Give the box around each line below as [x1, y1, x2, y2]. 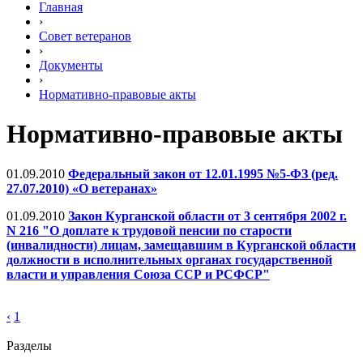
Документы [39, 58, 103, 72]
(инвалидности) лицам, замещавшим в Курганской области [6, 237, 356, 252]
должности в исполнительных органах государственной [6, 252, 332, 267]
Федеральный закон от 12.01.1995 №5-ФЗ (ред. [68, 166, 338, 181]
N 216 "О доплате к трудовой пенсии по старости [6, 223, 292, 237]
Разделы [6, 338, 52, 352]
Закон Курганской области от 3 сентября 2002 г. [68, 208, 347, 223]
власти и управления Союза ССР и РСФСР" [6, 267, 270, 281]
